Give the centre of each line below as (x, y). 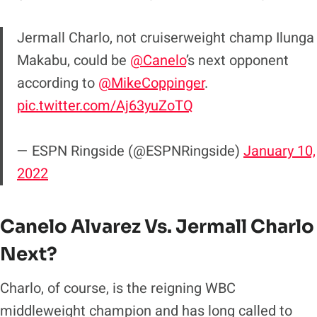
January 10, (279, 151)
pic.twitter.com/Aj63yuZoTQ (105, 105)
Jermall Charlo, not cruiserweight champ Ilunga (166, 38)
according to (58, 83)
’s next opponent (237, 60)
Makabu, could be (74, 60)
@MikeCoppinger (151, 83)
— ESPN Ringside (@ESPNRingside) (130, 151)
